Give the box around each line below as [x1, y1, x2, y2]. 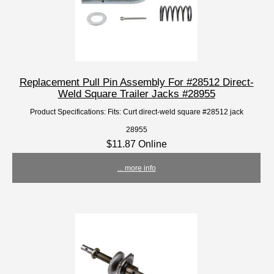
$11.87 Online [106, 138, 167, 150]
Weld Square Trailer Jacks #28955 [57, 87, 215, 100]
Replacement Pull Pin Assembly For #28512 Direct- [19, 76, 254, 89]
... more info [117, 164, 156, 172]
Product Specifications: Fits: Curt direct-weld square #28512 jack [29, 108, 243, 116]
